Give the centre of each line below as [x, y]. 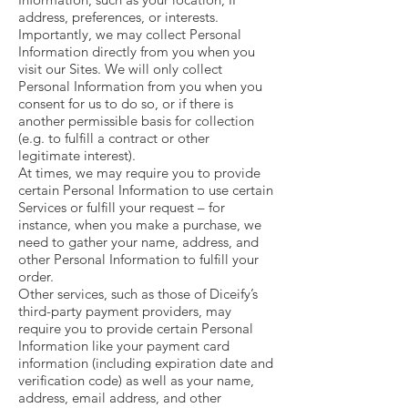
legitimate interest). [77, 155]
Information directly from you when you [137, 51]
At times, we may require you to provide [139, 173]
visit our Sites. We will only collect [120, 69]
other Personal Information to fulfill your [138, 259]
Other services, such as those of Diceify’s [138, 294]
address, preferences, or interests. [120, 17]
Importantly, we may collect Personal [130, 34]
